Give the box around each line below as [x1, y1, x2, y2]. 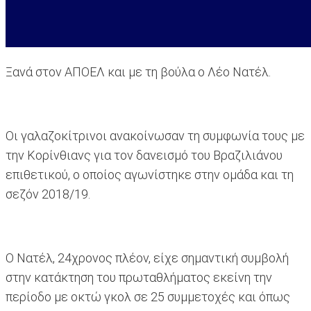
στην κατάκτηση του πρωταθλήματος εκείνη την [6, 270, 272, 285]
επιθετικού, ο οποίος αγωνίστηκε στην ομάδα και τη [6, 167, 294, 183]
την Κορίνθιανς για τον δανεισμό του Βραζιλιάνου [6, 148, 283, 163]
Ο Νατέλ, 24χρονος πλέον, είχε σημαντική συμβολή [6, 251, 289, 266]
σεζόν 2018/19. [6, 187, 90, 202]
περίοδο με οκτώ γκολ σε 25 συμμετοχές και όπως [6, 289, 290, 305]
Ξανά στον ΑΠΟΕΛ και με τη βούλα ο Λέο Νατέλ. [6, 65, 271, 80]
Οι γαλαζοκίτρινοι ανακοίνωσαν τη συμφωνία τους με [6, 128, 305, 144]
